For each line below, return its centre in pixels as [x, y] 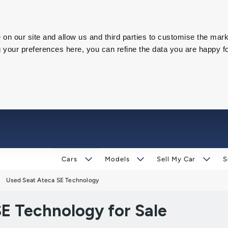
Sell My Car [176, 159]
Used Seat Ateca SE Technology [53, 180]
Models [117, 159]
